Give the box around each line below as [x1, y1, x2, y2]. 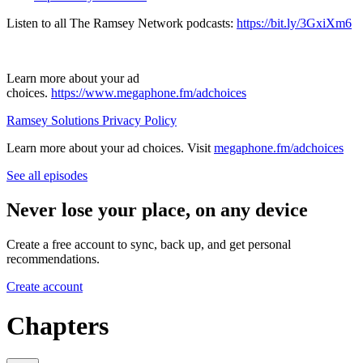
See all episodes [6, 168, 88, 182]
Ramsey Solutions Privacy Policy [6, 113, 177, 127]
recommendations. [6, 251, 100, 266]
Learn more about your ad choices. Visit [6, 140, 214, 155]
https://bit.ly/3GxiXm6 [237, 15, 352, 30]
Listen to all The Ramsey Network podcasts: [6, 15, 237, 30]
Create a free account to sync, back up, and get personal [6, 237, 291, 251]
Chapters [6, 310, 109, 340]
